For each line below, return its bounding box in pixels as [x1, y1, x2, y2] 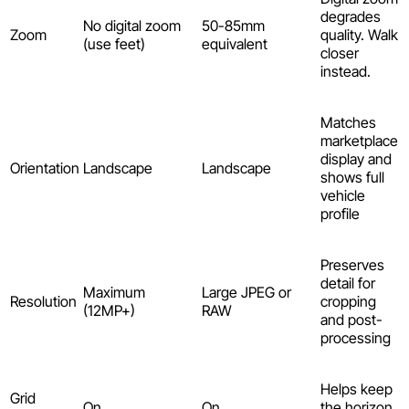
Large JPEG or [202, 283, 291, 302]
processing [320, 329, 391, 348]
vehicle [320, 186, 365, 205]
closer [320, 44, 359, 63]
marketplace [320, 131, 398, 151]
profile [320, 204, 360, 224]
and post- [320, 310, 383, 330]
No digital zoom [83, 16, 181, 36]
